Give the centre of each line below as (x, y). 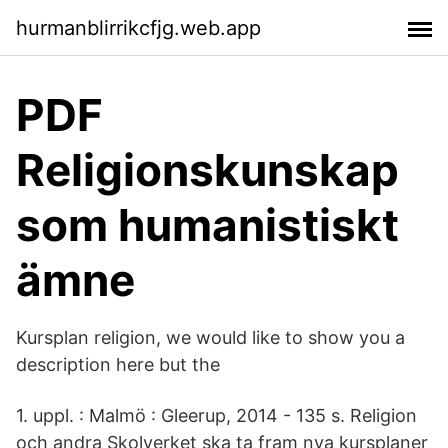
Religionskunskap (207, 170)
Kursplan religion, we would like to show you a (210, 337)
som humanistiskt (207, 225)
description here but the (118, 364)
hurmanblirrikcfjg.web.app (138, 27)
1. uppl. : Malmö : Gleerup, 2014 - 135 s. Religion (216, 415)
